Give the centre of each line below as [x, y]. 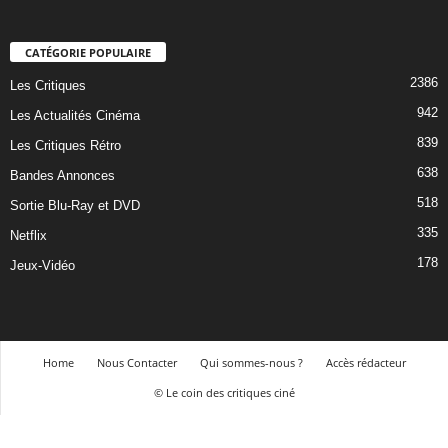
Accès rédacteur [365, 362]
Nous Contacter [136, 362]
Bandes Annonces [62, 175]
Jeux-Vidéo [42, 265]
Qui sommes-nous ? [251, 362]
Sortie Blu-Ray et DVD [75, 205]
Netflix [28, 235]
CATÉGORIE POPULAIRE [88, 52]
